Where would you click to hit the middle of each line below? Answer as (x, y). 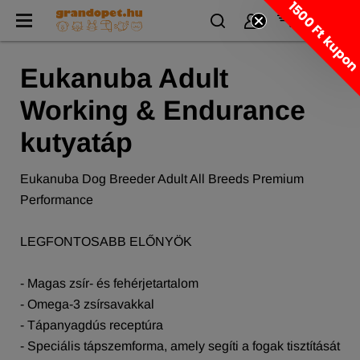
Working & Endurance (163, 110)
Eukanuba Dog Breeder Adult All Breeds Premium (162, 179)
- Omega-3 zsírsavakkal (87, 304)
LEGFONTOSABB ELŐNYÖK (106, 241)
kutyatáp (76, 142)
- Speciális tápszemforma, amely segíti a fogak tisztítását (180, 346)
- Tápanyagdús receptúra (92, 325)
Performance (57, 200)
